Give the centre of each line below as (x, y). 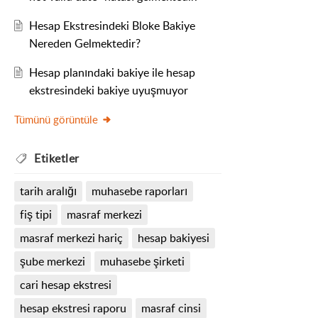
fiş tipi (36, 215)
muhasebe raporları (139, 191)
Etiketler (57, 159)
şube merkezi (53, 262)
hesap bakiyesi (173, 238)
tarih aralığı (48, 191)
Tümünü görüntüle (56, 120)
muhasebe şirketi (142, 262)
